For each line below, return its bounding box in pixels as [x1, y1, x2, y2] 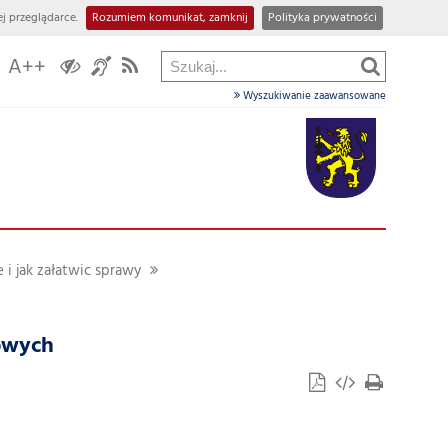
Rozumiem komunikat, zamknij [92, 8, 248, 28]
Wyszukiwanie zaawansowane [240, 87, 386, 105]
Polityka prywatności [268, 8, 377, 28]
